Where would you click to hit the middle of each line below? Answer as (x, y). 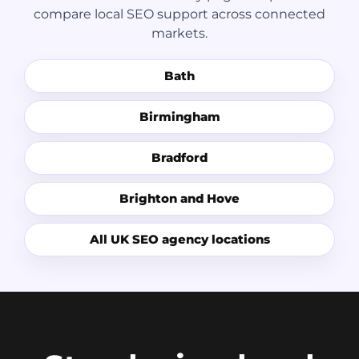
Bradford (179, 158)
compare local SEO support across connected (179, 14)
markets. (179, 34)
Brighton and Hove (179, 199)
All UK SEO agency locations (179, 240)
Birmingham (179, 117)
